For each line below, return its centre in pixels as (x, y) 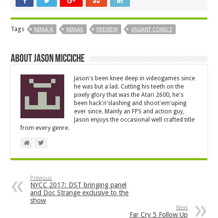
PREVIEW (107, 30)
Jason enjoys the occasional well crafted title (135, 120)
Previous (41, 178)
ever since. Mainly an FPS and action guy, (129, 112)
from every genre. (45, 128)
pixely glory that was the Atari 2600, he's (129, 95)
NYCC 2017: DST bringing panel (79, 185)
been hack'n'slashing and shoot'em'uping (130, 103)
